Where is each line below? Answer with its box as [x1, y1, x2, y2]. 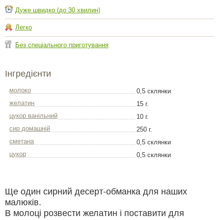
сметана [9, 137, 34, 145]
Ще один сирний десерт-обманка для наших [5, 184, 187, 197]
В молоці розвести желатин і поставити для [5, 206, 184, 219]
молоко [9, 86, 31, 94]
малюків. [5, 195, 41, 208]
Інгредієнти [5, 69, 51, 79]
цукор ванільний [9, 112, 57, 120]
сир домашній [9, 125, 50, 133]
